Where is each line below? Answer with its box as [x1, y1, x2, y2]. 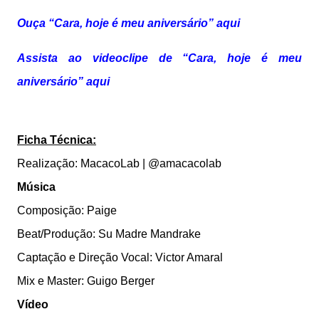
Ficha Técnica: [17, 133, 96, 146]
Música [17, 180, 56, 193]
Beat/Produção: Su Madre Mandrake [17, 227, 201, 240]
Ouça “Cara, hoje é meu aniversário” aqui [17, 16, 240, 29]
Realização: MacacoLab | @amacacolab [17, 157, 221, 169]
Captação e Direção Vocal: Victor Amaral [17, 251, 223, 263]
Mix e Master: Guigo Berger [17, 274, 155, 287]
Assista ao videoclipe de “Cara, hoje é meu [17, 51, 302, 64]
